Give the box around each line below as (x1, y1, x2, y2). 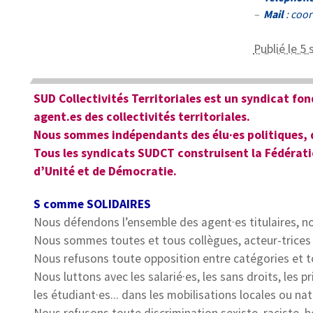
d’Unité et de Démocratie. (33, 163, 177, 180)
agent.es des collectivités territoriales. (33, 109, 250, 125)
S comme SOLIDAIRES (33, 196, 151, 212)
